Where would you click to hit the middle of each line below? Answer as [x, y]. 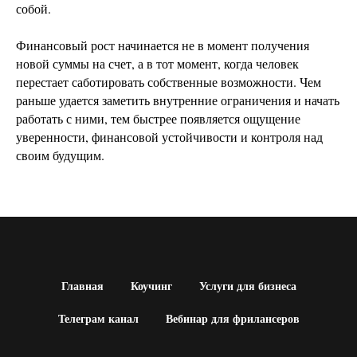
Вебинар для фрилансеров [232, 318]
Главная [82, 286]
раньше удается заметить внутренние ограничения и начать [178, 100]
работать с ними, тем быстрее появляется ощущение [158, 118]
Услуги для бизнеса [247, 286]
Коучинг [151, 286]
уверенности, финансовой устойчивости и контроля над [169, 137]
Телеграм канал [98, 318]
